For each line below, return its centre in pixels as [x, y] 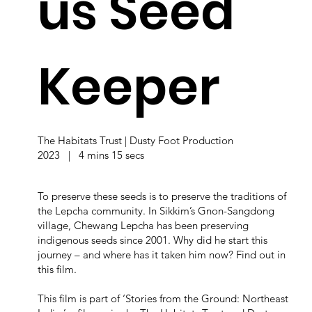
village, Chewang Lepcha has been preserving [143, 225]
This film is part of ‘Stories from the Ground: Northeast [163, 298]
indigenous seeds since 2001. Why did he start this [152, 240]
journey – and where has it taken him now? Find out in [161, 254]
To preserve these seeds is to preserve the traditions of [162, 196]
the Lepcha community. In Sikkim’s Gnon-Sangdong [156, 210]
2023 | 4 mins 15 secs [91, 155]
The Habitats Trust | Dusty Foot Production [135, 141]
